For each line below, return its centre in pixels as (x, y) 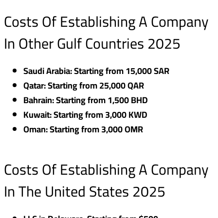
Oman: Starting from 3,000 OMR (83, 129)
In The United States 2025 (85, 191)
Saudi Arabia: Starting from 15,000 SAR (96, 71)
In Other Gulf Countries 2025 (92, 44)
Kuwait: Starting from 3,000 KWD (85, 115)
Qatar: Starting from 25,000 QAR (84, 86)
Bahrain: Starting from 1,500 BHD (86, 100)
